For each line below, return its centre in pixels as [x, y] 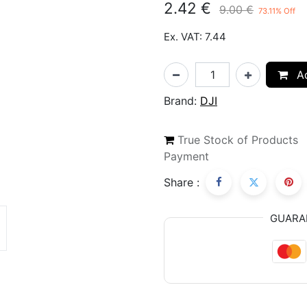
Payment [186, 156]
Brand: [180, 100]
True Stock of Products [238, 139]
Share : [182, 182]
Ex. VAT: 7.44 [195, 36]
